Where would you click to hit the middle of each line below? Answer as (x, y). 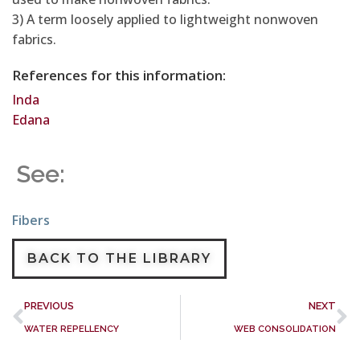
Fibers (31, 220)
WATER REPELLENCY (72, 329)
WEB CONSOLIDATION (285, 329)
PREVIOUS (49, 306)
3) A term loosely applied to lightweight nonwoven (165, 19)
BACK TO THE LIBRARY (119, 258)
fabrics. (34, 39)
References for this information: (119, 75)
